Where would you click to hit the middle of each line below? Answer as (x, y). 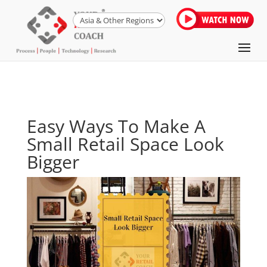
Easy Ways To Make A (116, 126)
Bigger (53, 162)
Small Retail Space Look (125, 144)
